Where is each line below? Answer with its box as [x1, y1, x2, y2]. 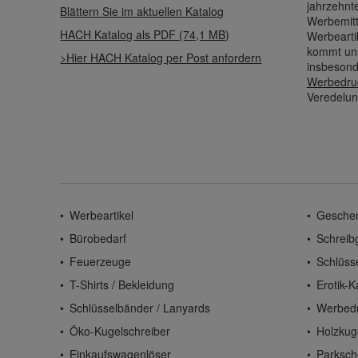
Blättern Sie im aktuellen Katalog [60, 3, 225, 20]
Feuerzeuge [70, 253, 132, 270]
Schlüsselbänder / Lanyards [70, 300, 211, 316]
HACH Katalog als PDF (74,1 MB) [60, 26, 230, 43]
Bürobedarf [70, 230, 127, 247]
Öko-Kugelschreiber [70, 323, 171, 340]
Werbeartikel [70, 207, 134, 224]
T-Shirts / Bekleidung [70, 276, 175, 293]
